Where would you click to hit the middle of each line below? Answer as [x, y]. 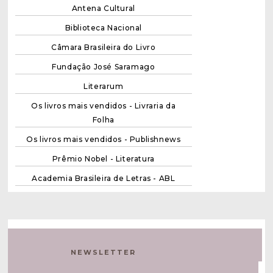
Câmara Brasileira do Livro [104, 47]
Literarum [104, 86]
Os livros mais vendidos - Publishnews [104, 139]
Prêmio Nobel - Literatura [103, 158]
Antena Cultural [103, 8]
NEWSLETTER [104, 252]
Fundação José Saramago [104, 66]
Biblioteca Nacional [104, 27]
